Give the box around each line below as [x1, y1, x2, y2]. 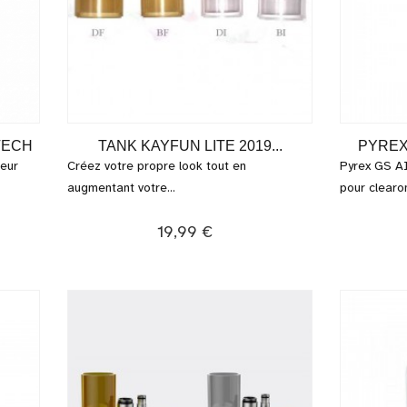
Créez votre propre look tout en [67, 158, 246, 174]
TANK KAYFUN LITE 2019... [97, 138, 283, 154]
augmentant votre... [67, 180, 175, 195]
